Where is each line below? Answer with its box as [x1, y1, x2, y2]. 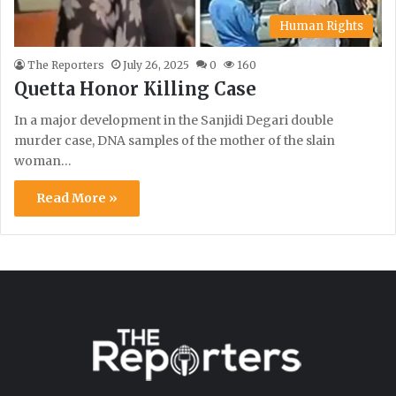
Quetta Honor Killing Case [14, 78, 256, 101]
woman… [14, 153, 72, 170]
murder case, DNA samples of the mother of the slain [14, 133, 335, 149]
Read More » [36, 190, 118, 207]
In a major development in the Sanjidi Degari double [14, 112, 333, 129]
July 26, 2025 [123, 58, 189, 72]
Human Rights [279, 19, 363, 34]
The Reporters [27, 58, 104, 72]
